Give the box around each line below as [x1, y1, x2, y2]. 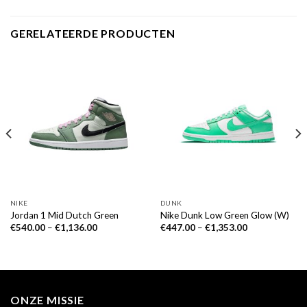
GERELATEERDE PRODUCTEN [10, 26, 175, 40]
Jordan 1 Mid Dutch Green [10, 209, 119, 221]
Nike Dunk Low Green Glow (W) [160, 209, 289, 221]
